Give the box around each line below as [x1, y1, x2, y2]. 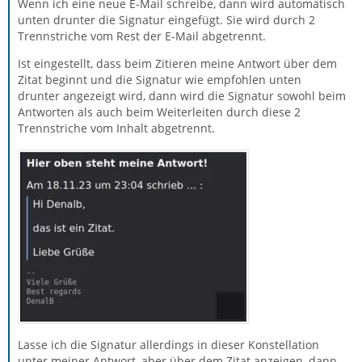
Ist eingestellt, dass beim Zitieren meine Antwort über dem [18, 55, 337, 71]
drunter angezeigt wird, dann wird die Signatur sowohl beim [18, 87, 346, 103]
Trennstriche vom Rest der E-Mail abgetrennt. [18, 27, 266, 44]
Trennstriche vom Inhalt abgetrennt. [18, 120, 215, 136]
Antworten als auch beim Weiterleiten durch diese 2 [18, 103, 301, 120]
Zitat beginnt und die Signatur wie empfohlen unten [18, 71, 301, 87]
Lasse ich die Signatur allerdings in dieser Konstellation [18, 336, 319, 352]
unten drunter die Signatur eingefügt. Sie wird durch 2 [18, 11, 315, 27]
